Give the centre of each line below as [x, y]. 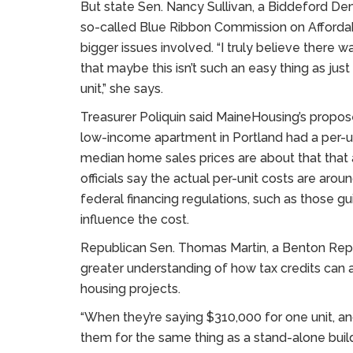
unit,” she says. [122, 89]
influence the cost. [135, 219]
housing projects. [130, 289]
